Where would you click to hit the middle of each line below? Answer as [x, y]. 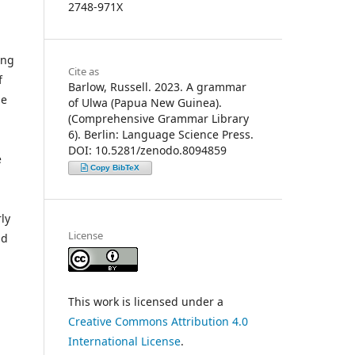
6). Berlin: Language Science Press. [161, 134]
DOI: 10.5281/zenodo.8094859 [147, 150]
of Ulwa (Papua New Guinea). [145, 102]
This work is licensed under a [146, 301]
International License [124, 341]
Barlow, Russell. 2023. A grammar [157, 86]
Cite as [84, 71]
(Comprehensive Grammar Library [158, 118]
